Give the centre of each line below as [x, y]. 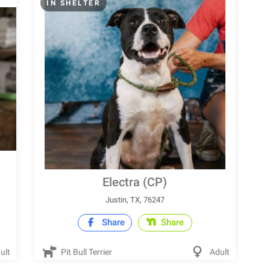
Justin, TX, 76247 [135, 200]
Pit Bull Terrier [86, 252]
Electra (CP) [135, 182]
